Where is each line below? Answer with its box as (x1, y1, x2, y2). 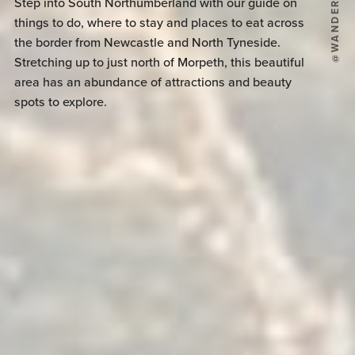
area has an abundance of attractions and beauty (13, 74, 292, 91)
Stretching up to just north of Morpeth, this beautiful (13, 55, 304, 71)
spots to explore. (13, 94, 107, 111)
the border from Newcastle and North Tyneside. (13, 35, 281, 52)
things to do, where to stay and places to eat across (13, 15, 304, 32)
